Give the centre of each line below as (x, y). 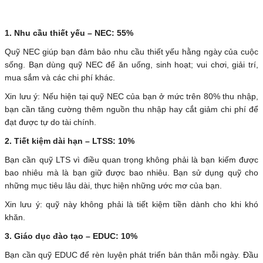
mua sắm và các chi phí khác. (60, 78)
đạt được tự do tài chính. (50, 122)
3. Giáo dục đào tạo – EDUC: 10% (71, 236)
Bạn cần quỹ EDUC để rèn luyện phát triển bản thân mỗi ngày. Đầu (131, 255)
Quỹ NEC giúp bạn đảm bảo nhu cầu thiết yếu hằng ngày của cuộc (131, 52)
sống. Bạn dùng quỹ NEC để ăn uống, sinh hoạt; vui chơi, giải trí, (131, 65)
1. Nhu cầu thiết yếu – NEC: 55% (69, 33)
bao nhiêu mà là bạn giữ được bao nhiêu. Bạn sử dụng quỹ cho (131, 173)
